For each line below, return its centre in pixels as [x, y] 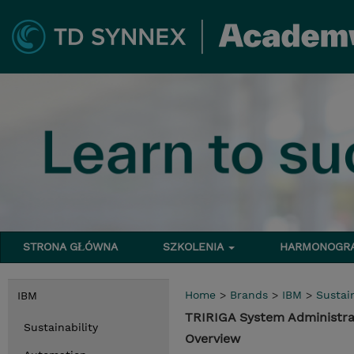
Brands [249, 295]
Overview [213, 339]
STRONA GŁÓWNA [71, 247]
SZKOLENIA [195, 247]
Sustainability [61, 327]
